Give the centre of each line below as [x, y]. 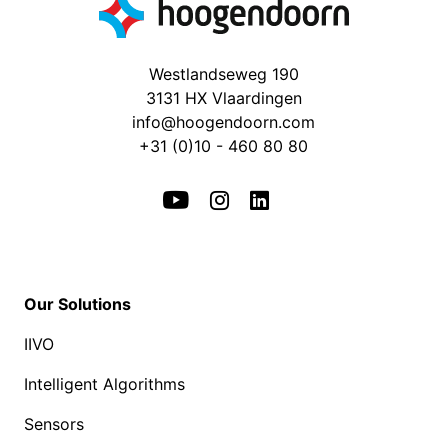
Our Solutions [79, 304]
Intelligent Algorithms [104, 384]
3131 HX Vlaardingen [223, 98]
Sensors [54, 424]
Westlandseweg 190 [223, 74]
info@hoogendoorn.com [224, 122]
